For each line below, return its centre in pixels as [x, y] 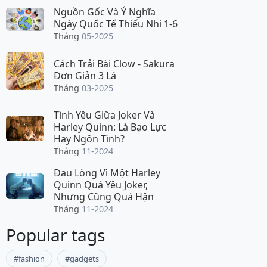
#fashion [29, 258]
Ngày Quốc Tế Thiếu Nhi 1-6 [116, 24]
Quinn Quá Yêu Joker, [101, 185]
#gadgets [82, 258]
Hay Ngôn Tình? [89, 139]
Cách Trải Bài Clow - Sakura [114, 63]
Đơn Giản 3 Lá [85, 75]
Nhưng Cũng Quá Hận [104, 197]
